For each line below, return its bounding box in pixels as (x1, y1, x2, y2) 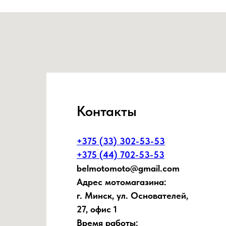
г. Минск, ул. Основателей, (77, 190, 188, 201)
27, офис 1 (77, 204, 117, 215)
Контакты (77, 102, 137, 120)
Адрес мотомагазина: (77, 177, 166, 188)
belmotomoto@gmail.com (77, 163, 180, 174)
